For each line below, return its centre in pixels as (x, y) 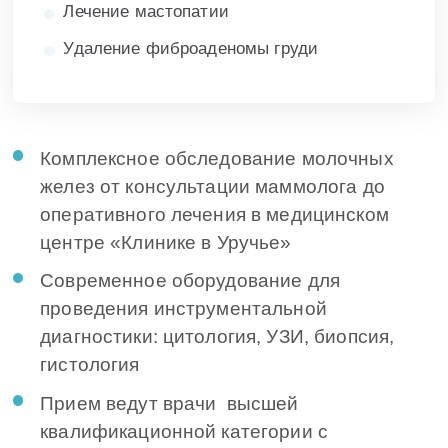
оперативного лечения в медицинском (214, 214)
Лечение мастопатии (146, 12)
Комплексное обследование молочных (217, 158)
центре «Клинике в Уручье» (166, 242)
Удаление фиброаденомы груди (191, 49)
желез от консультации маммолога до (212, 186)
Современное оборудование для (190, 281)
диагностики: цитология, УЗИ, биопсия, (217, 337)
